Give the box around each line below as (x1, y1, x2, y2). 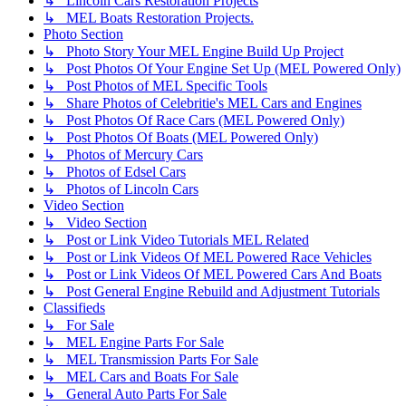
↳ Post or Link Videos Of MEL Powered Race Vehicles (43, 248, 372, 265)
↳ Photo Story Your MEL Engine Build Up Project (43, 43, 343, 59)
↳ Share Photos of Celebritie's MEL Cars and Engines (43, 94, 362, 111)
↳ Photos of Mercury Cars (43, 146, 203, 162)
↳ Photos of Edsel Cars (43, 163, 186, 179)
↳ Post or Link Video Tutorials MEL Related (43, 231, 309, 247)
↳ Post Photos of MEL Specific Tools (43, 77, 267, 93)
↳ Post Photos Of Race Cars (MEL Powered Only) (43, 111, 344, 128)
